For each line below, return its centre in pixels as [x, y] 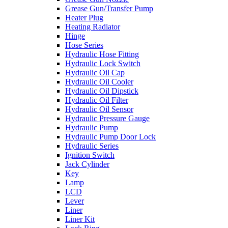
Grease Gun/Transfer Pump [109, 8]
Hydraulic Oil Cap [95, 73]
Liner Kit [80, 219]
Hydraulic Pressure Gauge [107, 118]
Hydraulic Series [92, 146]
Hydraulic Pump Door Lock [110, 137]
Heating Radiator [93, 27]
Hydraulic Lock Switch [103, 63]
